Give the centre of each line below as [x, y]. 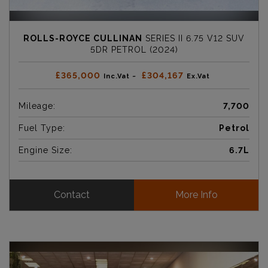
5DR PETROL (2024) [134, 50]
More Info [196, 195]
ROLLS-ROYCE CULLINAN [83, 39]
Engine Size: [45, 150]
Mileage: [37, 106]
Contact [72, 195]
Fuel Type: [42, 128]
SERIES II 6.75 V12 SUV [194, 39]
